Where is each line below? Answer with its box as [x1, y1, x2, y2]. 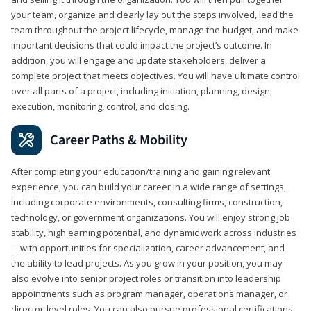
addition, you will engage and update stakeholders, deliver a [11, 53, 266, 67]
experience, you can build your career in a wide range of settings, [11, 180, 286, 193]
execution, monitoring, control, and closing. [11, 99, 190, 112]
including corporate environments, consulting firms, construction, [11, 195, 283, 208]
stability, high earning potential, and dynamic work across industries [11, 226, 296, 239]
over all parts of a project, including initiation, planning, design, [11, 84, 272, 97]
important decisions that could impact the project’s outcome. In [11, 38, 272, 51]
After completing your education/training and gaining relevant [11, 165, 270, 178]
